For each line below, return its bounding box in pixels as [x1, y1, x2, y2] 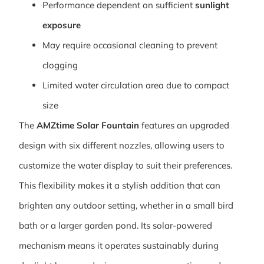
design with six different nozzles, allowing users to [19, 140, 225, 151]
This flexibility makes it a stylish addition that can [19, 180, 220, 192]
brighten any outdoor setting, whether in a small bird [19, 200, 233, 212]
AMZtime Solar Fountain [37, 120, 139, 131]
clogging [42, 60, 78, 71]
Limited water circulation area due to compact [42, 80, 229, 91]
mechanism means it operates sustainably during [19, 240, 219, 252]
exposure [42, 19, 81, 31]
